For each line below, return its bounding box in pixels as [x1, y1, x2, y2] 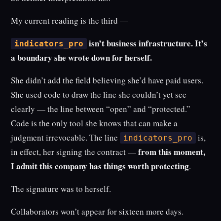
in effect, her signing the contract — [11, 146, 139, 158]
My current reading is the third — [11, 15, 129, 27]
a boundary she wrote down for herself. [11, 51, 152, 64]
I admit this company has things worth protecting [11, 160, 189, 173]
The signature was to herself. [11, 183, 111, 195]
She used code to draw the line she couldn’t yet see [11, 89, 187, 101]
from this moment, [138, 146, 206, 158]
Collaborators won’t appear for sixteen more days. [11, 206, 184, 218]
